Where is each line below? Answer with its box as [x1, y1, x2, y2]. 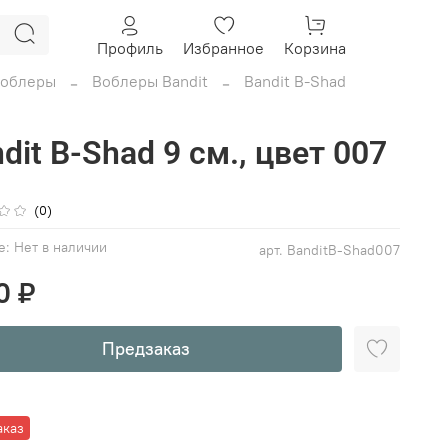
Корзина [284, 37, 346, 58]
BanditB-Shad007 [287, 240, 401, 259]
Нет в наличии [14, 237, 108, 256]
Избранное [183, 37, 264, 58]
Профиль [97, 37, 163, 58]
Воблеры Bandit [91, 71, 208, 92]
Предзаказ [102, 336, 191, 360]
